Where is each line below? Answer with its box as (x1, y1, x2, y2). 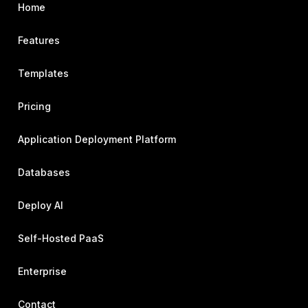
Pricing (18, 100, 51, 112)
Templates (18, 67, 69, 79)
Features (18, 34, 60, 46)
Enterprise (18, 265, 67, 277)
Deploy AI (18, 199, 63, 211)
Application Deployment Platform (18, 133, 176, 145)
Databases (18, 166, 70, 178)
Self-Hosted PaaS (18, 232, 104, 244)
